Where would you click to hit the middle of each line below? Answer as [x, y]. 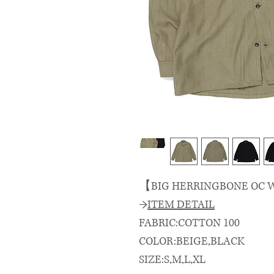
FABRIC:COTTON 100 [189, 223]
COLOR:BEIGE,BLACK [192, 241]
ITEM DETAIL [181, 205]
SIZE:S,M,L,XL [172, 260]
